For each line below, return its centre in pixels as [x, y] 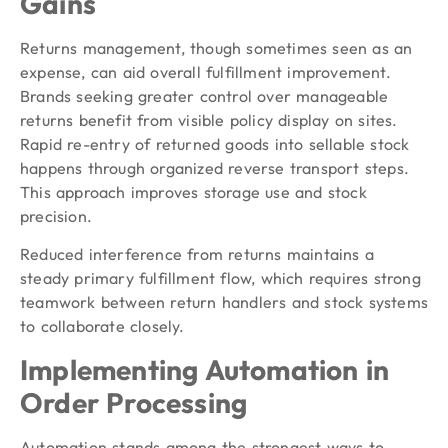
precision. [56, 215]
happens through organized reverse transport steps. [215, 167]
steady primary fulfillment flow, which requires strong [220, 278]
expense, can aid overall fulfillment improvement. [205, 71]
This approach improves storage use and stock [193, 191]
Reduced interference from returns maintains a [197, 254]
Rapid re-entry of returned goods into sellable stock [215, 143]
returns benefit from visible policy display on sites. [209, 119]
